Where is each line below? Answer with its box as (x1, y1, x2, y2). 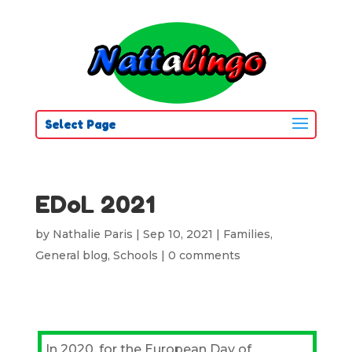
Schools (112, 248, 158, 262)
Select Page (44, 118, 115, 131)
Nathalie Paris (52, 227, 133, 241)
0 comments (167, 248, 240, 262)
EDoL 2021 (35, 190, 156, 218)
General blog (35, 248, 108, 262)
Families (222, 227, 270, 241)
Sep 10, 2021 (142, 227, 213, 241)
